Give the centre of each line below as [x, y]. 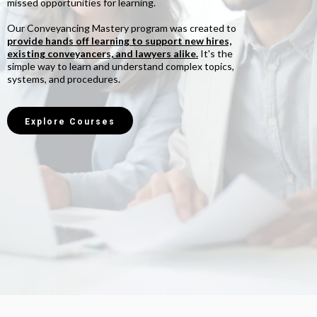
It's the [215, 53]
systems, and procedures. [64, 79]
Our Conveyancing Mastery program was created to [122, 28]
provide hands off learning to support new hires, [119, 40]
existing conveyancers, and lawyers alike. [103, 53]
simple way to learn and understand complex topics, [121, 66]
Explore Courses [70, 121]
